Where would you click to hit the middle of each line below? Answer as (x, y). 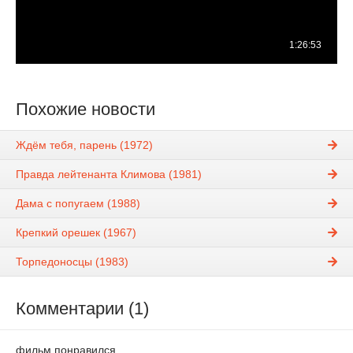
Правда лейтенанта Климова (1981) (109, 175)
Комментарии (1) (82, 309)
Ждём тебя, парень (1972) (84, 145)
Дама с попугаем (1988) (78, 204)
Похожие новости (85, 109)
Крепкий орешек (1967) (76, 233)
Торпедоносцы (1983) (72, 262)
